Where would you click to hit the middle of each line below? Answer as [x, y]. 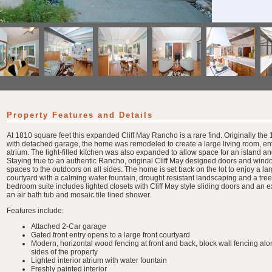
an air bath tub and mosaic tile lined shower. [79, 195]
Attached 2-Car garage [69, 226]
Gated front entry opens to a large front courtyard [110, 235]
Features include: [35, 211]
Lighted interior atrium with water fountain [99, 260]
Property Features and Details [80, 115]
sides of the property [64, 252]
